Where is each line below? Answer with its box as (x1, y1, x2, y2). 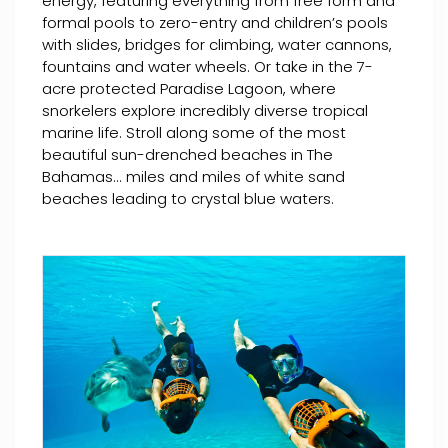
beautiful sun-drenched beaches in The (42, 144, 333, 166)
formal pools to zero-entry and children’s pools (42, 12, 388, 34)
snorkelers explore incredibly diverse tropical (42, 100, 368, 122)
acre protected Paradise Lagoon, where (42, 78, 336, 100)
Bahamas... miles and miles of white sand (42, 166, 345, 188)
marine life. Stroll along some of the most (42, 122, 346, 144)
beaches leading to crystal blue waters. (42, 188, 334, 210)
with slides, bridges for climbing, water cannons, (42, 34, 392, 56)
